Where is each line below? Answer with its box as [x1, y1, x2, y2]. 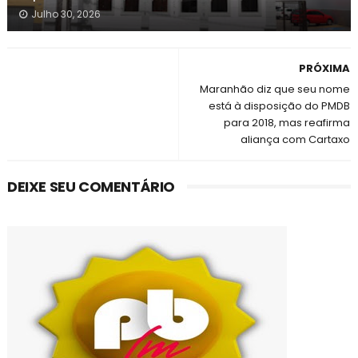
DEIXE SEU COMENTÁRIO [6, 177, 175, 197]
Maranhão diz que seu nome [200, 82, 351, 97]
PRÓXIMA [299, 61, 351, 76]
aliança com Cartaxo [241, 132, 351, 147]
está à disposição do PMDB [209, 98, 351, 113]
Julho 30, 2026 [30, 7, 101, 21]
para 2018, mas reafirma [224, 115, 351, 130]
